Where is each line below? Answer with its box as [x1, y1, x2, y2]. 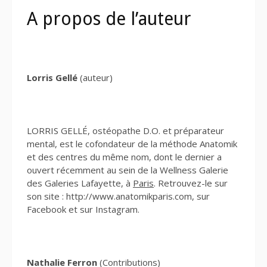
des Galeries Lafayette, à [27, 176, 133, 189]
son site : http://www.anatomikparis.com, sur [27, 190, 210, 202]
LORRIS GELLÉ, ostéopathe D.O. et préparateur [27, 124, 224, 136]
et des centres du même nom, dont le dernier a [27, 150, 222, 163]
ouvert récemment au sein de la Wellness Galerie [27, 163, 228, 176]
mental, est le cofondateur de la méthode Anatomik [27, 137, 237, 150]
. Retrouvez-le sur [154, 176, 228, 189]
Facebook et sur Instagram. [27, 203, 139, 215]
